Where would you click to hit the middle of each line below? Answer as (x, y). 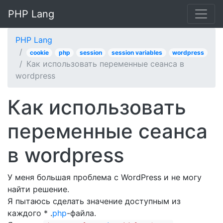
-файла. (81, 213)
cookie (40, 53)
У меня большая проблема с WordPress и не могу (105, 177)
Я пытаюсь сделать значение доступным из (94, 201)
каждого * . (30, 213)
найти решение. (38, 189)
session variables (137, 53)
